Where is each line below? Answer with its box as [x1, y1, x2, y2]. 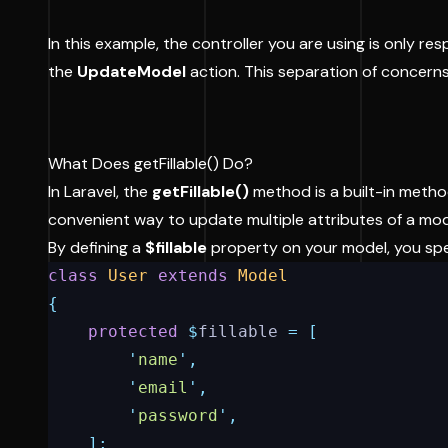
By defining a [48, 237, 145, 258]
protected [88, 322, 178, 341]
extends [158, 266, 228, 285]
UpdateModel [77, 61, 186, 82]
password [138, 406, 218, 425]
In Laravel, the [48, 181, 152, 202]
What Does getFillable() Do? [48, 153, 253, 174]
